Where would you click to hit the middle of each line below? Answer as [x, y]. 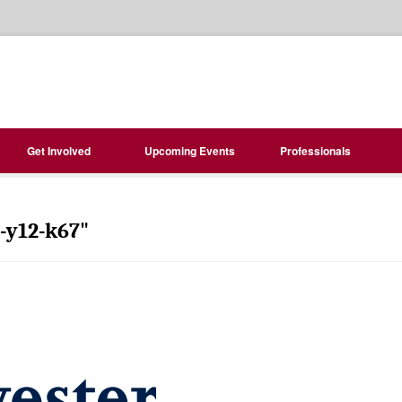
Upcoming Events [190, 151]
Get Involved [59, 151]
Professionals [315, 151]
